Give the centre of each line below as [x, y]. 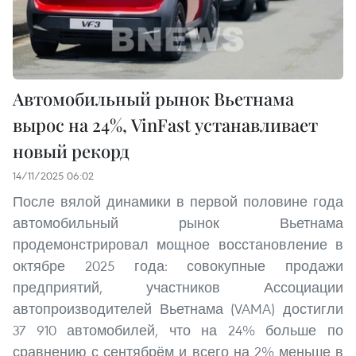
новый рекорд [71, 151]
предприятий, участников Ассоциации [178, 287]
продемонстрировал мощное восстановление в [178, 244]
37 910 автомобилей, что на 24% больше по [178, 330]
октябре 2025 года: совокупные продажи [178, 265]
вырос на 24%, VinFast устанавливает [165, 124]
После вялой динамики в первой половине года [178, 201]
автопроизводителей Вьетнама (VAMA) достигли [178, 308]
